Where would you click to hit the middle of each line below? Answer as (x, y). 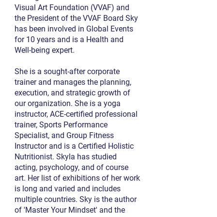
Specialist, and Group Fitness (64, 135)
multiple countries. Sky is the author (76, 199)
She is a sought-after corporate (67, 71)
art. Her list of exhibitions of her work (77, 178)
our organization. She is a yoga (68, 103)
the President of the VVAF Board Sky (76, 18)
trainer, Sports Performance (61, 125)
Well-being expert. (45, 50)
